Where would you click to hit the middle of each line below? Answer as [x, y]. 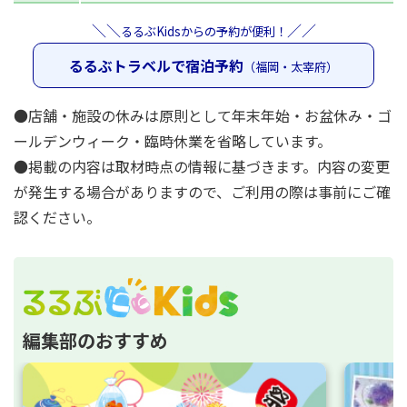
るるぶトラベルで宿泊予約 [156, 65]
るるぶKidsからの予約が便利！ [203, 31]
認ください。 [57, 217]
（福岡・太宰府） [291, 66]
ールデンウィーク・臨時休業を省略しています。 [173, 140]
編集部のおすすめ [95, 340]
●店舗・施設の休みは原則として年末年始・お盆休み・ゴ [203, 115]
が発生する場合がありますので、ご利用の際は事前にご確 [202, 191]
